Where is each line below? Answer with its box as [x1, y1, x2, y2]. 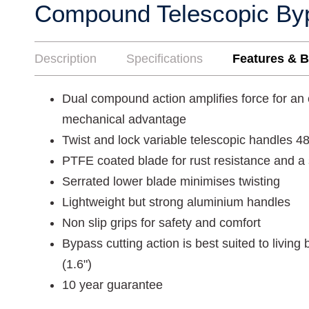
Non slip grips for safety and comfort [62, 216, 261, 230]
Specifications [126, 52, 203, 66]
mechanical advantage [62, 112, 186, 126]
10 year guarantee [62, 278, 163, 292]
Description [34, 52, 97, 66]
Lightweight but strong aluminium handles [62, 195, 290, 209]
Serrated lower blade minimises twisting [62, 175, 280, 188]
